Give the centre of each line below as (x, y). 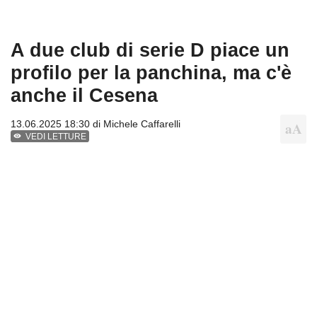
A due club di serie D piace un (150, 50)
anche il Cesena (84, 95)
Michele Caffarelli (142, 123)
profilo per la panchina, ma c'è (151, 72)
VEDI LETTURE (56, 136)
